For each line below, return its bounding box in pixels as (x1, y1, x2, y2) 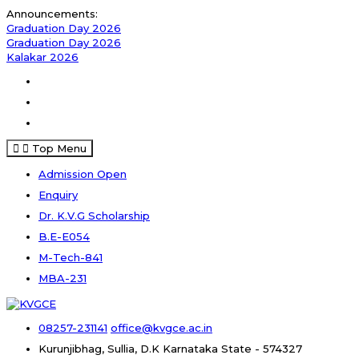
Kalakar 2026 (6, 50, 79, 63)
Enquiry (38, 188, 78, 201)
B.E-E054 (38, 230, 90, 243)
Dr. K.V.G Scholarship (38, 209, 150, 222)
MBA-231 (38, 272, 87, 284)
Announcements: (6, 7, 98, 20)
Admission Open (38, 167, 127, 180)
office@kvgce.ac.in (111, 321, 212, 334)
